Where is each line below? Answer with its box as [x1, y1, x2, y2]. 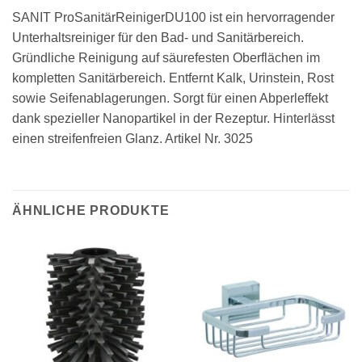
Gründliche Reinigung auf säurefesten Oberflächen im [12, 51, 320, 65]
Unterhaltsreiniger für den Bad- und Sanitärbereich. [12, 31, 304, 45]
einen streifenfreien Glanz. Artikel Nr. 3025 [12, 132, 253, 146]
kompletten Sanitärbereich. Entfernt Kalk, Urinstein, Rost [12, 71, 334, 86]
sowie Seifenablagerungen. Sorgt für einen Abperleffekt [12, 91, 328, 106]
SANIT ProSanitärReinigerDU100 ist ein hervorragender [12, 11, 335, 25]
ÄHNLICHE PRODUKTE [12, 204, 170, 218]
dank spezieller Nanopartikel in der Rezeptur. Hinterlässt [12, 112, 335, 126]
